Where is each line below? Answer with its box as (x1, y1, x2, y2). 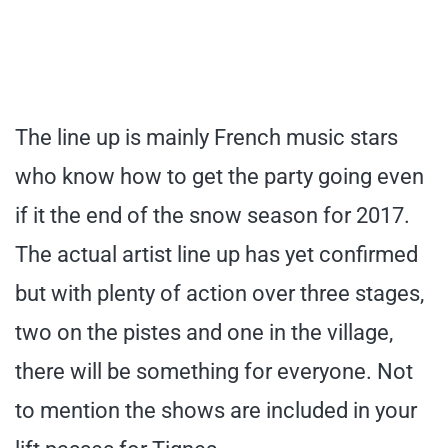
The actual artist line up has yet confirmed (15, 241, 418, 267)
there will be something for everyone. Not (15, 358, 413, 384)
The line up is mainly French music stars (15, 124, 398, 150)
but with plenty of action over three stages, (15, 280, 424, 306)
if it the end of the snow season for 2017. (15, 202, 410, 228)
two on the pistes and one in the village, (15, 319, 393, 345)
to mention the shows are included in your (15, 397, 417, 423)
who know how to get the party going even (15, 163, 424, 189)
